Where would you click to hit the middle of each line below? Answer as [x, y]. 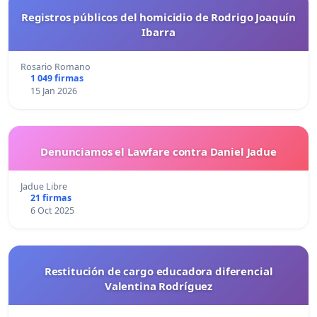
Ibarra [158, 32]
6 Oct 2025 [52, 211]
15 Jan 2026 [53, 91]
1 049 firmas [57, 79]
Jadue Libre [44, 187]
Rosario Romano [56, 67]
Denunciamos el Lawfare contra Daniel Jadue [158, 152]
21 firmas [51, 198]
